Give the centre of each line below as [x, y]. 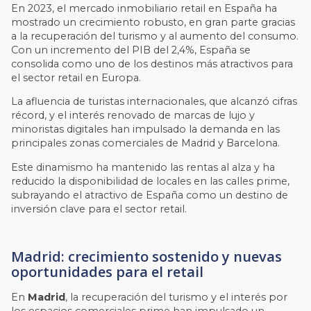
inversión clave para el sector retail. [99, 209]
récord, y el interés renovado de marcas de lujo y [133, 116]
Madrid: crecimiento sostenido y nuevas [147, 257]
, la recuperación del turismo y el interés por [177, 297]
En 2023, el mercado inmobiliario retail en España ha [144, 8]
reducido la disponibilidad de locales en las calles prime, [151, 181]
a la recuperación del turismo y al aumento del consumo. [155, 36]
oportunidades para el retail [108, 272]
